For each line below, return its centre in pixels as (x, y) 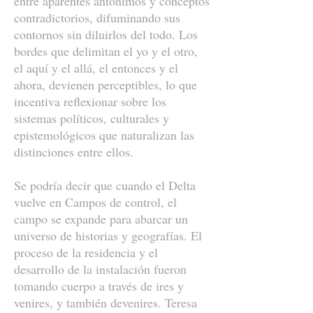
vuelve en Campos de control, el (95, 202)
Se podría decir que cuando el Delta (105, 185)
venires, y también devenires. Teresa (105, 303)
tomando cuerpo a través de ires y (99, 286)
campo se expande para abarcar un (101, 219)
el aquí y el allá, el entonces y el (96, 68)
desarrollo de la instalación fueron (100, 269)
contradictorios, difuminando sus (97, 17)
